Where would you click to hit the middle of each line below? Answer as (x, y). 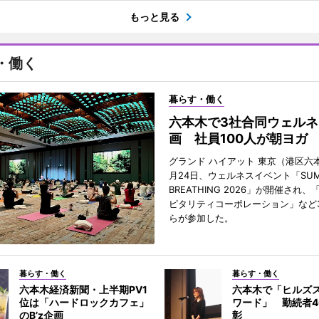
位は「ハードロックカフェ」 (84, 303)
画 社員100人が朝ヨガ (238, 139)
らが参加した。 (201, 218)
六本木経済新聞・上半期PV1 (83, 290)
